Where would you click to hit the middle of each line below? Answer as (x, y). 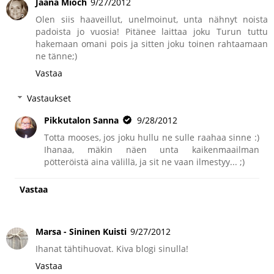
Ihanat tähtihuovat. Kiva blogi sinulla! (112, 249)
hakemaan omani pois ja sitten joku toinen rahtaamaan (152, 43)
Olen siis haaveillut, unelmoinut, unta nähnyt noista (152, 19)
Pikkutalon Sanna (82, 120)
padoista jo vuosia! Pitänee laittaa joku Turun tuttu (152, 31)
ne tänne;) (56, 56)
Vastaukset (49, 98)
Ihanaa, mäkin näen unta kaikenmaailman (152, 150)
